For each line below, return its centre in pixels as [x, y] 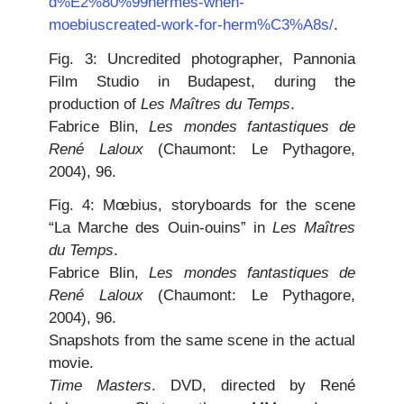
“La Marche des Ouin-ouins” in [161, 228]
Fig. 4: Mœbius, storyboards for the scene [202, 206]
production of [95, 104]
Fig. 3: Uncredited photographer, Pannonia [202, 59]
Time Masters [100, 386]
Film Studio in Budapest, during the [202, 81]
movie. [71, 363]
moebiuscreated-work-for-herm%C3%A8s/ [191, 25]
